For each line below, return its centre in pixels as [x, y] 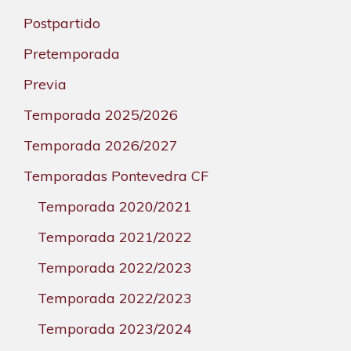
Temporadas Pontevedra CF [116, 176]
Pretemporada [72, 54]
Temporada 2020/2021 [115, 207]
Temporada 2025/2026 [101, 115]
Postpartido [62, 24]
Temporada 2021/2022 [115, 237]
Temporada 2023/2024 [115, 329]
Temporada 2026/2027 [101, 146]
